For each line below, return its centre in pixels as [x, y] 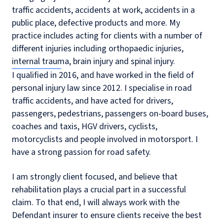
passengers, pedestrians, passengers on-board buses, [110, 114]
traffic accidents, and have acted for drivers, [92, 101]
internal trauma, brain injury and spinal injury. [93, 62]
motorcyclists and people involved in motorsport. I [105, 140]
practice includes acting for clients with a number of [107, 36]
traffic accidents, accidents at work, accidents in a [103, 10]
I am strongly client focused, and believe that [95, 177]
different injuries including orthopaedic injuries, [98, 49]
